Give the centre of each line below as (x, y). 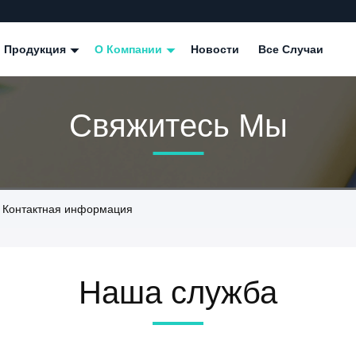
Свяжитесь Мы (178, 125)
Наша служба (178, 292)
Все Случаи (291, 49)
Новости (215, 49)
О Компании (130, 49)
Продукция (37, 49)
